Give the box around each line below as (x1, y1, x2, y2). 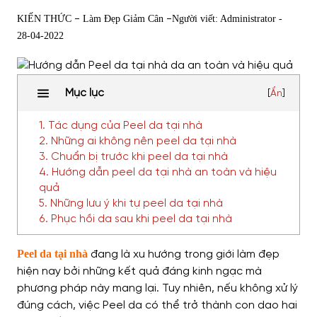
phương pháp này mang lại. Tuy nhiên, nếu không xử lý (17, 282, 298, 295)
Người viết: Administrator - (172, 13, 282, 24)
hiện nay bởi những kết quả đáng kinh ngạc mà (17, 265, 262, 278)
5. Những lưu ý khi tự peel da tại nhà (39, 198, 223, 209)
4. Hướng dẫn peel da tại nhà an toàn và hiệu (39, 167, 277, 178)
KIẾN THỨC (17, 13, 71, 24)
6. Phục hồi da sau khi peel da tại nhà (39, 214, 232, 225)
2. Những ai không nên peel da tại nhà (39, 136, 236, 147)
